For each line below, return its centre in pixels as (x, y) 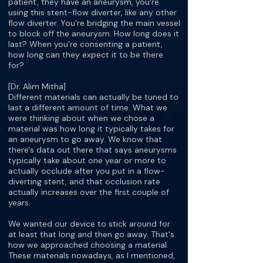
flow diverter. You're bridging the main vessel (94, 23)
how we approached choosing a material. (88, 245)
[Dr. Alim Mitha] (37, 86)
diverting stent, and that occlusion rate (84, 181)
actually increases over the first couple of (89, 192)
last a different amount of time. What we (88, 107)
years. (19, 203)
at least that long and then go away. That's (91, 234)
